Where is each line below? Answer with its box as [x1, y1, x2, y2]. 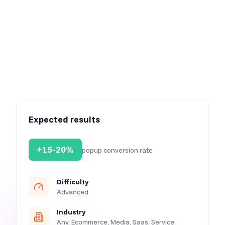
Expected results [29, 114, 100, 126]
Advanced [57, 187, 88, 197]
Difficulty [57, 177, 89, 187]
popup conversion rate [82, 146, 153, 155]
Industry [57, 207, 86, 217]
